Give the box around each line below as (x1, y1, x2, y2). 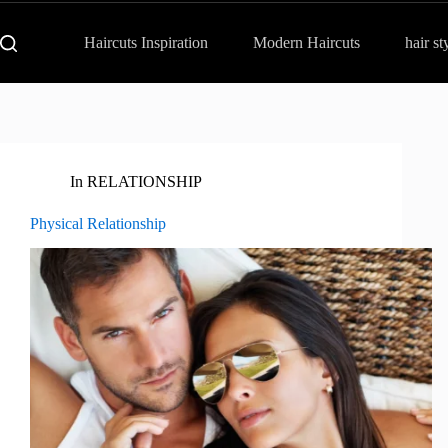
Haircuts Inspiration (83, 34, 208, 51)
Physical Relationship (30, 215, 166, 232)
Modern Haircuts (252, 34, 360, 51)
